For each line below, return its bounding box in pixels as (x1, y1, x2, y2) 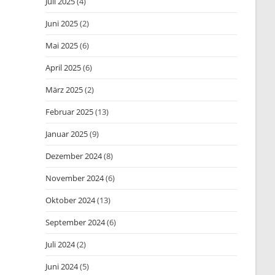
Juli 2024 (45, 239, 76, 250)
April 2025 (45, 62, 82, 73)
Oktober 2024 (45, 195, 96, 206)
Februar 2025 (45, 106, 94, 117)
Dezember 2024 (45, 150, 103, 161)
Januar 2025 (45, 128, 88, 139)
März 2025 (45, 84, 83, 95)
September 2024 (45, 217, 106, 228)
